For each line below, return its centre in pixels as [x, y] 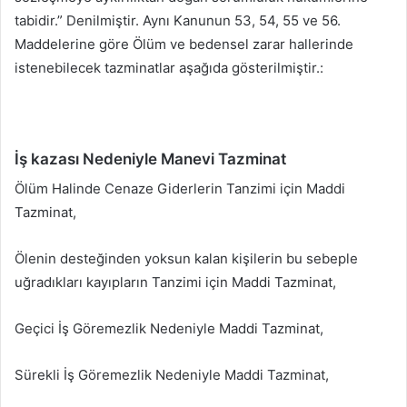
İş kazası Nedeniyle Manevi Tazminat [150, 159]
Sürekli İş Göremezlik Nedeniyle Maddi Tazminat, [172, 375]
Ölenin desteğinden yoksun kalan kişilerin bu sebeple [186, 259]
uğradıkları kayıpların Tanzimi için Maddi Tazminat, [175, 283]
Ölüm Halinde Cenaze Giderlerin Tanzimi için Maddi [180, 189]
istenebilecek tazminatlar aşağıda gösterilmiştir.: [169, 67]
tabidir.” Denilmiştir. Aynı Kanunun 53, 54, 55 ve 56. [178, 20]
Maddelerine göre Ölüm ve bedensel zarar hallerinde [184, 44]
